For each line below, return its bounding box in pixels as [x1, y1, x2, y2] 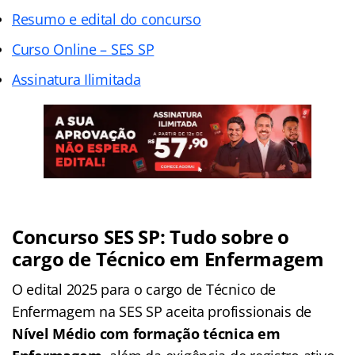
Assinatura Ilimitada [12, 69, 141, 89]
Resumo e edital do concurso [12, 9, 201, 29]
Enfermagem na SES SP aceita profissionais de [12, 301, 312, 321]
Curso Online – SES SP [12, 39, 155, 59]
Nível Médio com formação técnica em [12, 323, 281, 343]
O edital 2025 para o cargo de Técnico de [12, 279, 277, 299]
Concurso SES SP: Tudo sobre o [12, 223, 290, 250]
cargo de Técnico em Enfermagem [12, 245, 324, 272]
